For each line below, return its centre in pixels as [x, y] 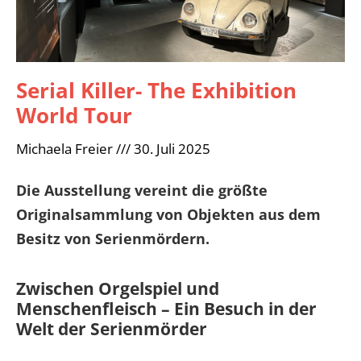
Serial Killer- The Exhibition [156, 90]
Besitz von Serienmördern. [113, 238]
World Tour [74, 115]
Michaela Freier [66, 148]
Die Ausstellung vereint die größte [142, 190]
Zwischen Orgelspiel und [118, 288]
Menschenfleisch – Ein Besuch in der [166, 308]
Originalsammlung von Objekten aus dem [168, 214]
